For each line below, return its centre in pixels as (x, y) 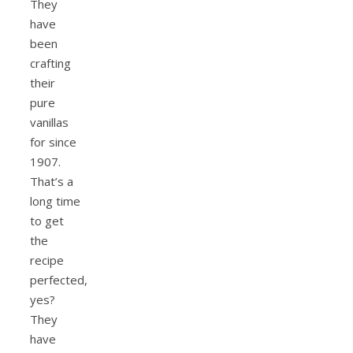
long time (55, 201)
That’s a (52, 182)
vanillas (49, 123)
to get (47, 221)
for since (53, 142)
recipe (47, 260)
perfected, (59, 280)
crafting (50, 63)
